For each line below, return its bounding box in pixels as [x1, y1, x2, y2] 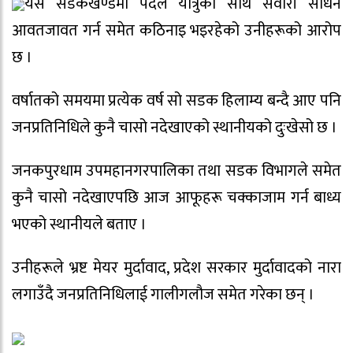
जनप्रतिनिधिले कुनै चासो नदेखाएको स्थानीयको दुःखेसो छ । [12, 113, 337, 141]
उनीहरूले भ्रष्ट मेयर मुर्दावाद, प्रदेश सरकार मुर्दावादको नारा [12, 254, 341, 281]
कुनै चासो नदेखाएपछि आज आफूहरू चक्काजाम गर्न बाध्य [12, 184, 341, 211]
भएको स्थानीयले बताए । [12, 210, 147, 238]
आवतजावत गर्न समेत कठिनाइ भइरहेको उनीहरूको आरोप [12, 17, 341, 45]
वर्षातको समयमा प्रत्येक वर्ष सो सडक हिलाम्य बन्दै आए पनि [12, 87, 341, 114]
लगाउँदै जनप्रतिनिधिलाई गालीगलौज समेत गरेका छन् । [12, 281, 314, 308]
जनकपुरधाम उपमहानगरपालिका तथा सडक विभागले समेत [12, 157, 341, 184]
